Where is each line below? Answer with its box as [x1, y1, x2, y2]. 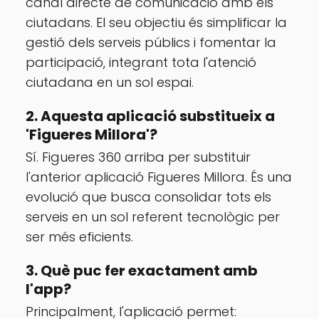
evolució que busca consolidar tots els [26, 188, 271, 206]
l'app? [26, 279, 71, 299]
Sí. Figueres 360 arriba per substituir [26, 148, 251, 166]
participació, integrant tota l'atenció [26, 53, 256, 71]
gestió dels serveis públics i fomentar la [26, 33, 276, 51]
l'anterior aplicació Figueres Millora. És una [26, 168, 292, 186]
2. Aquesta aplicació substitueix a [26, 106, 275, 126]
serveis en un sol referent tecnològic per [26, 208, 280, 226]
